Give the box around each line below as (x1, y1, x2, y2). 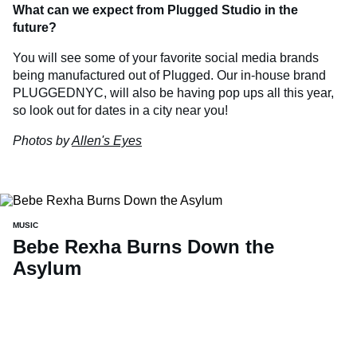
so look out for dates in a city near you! (13, 104, 228, 118)
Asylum (13, 257, 81, 279)
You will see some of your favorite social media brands (13, 51, 319, 65)
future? (13, 21, 57, 35)
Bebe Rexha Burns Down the (13, 235, 274, 257)
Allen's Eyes (72, 134, 142, 148)
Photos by (13, 134, 72, 148)
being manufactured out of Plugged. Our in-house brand (13, 69, 326, 83)
